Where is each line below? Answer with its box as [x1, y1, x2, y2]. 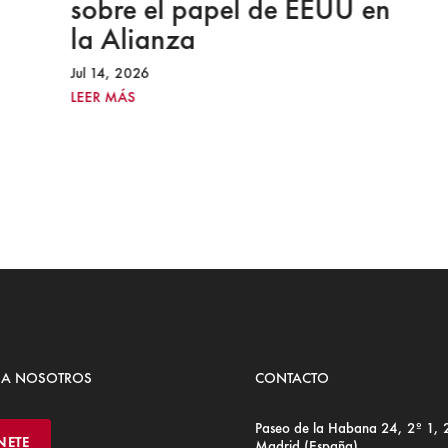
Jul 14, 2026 [68, 63, 148, 83]
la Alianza [68, 20, 194, 58]
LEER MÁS [68, 87, 134, 107]
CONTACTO [255, 368, 330, 389]
